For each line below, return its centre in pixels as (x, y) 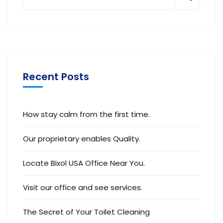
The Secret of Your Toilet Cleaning (86, 212)
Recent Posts (56, 77)
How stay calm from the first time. (86, 114)
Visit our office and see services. (83, 187)
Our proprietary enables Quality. (82, 139)
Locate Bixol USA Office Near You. (84, 163)
